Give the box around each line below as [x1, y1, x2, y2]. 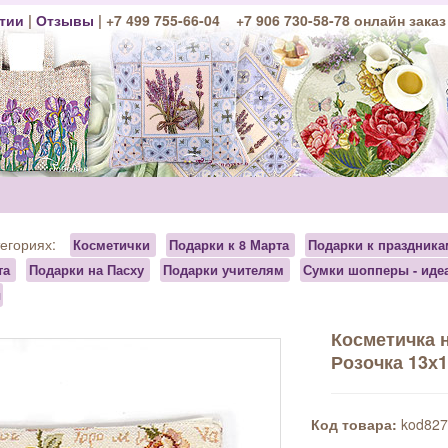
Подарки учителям [162, 261, 284, 279]
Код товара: [311, 414, 398, 434]
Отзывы [35, 10, 98, 30]
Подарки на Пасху [28, 261, 144, 279]
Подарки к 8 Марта [168, 236, 289, 254]
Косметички [72, 236, 150, 254]
